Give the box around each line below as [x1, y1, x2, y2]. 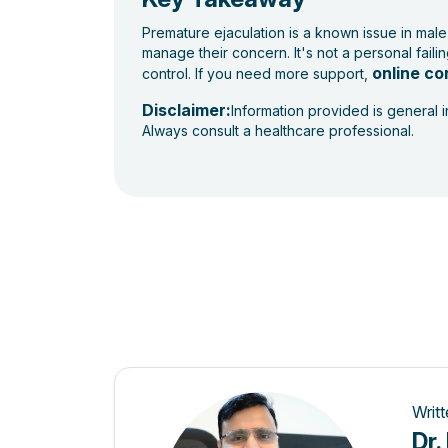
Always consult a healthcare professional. [142, 122, 414, 140]
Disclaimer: [142, 100, 231, 121]
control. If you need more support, [142, 65, 372, 83]
